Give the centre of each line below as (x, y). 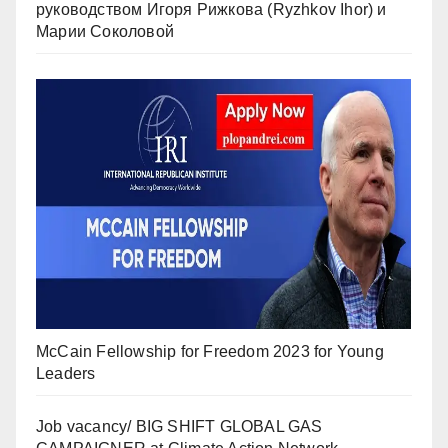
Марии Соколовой (105, 31)
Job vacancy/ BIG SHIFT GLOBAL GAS (179, 426)
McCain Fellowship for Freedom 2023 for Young (210, 351)
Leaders (66, 373)
